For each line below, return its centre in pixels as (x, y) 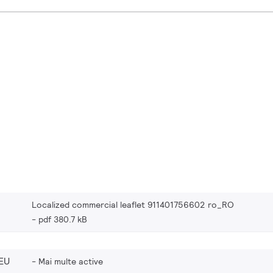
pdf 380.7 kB (63, 220)
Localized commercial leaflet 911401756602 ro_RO (133, 205)
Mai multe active (71, 262)
